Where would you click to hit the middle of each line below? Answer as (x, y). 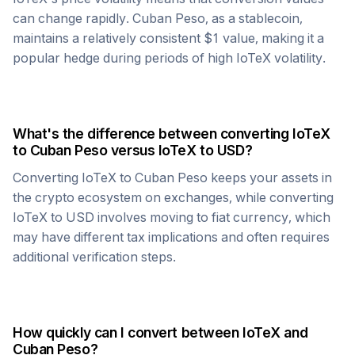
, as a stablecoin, (254, 18)
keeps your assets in (270, 177)
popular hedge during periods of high (124, 58)
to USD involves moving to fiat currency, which (189, 217)
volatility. (298, 58)
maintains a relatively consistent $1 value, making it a (168, 38)
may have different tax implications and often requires (171, 237)
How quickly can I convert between (128, 332)
